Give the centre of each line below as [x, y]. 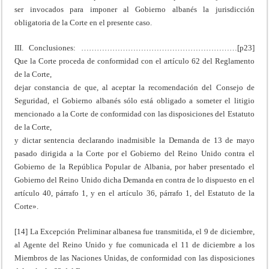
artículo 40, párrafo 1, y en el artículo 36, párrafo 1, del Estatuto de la [134, 193]
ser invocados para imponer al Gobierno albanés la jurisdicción [134, 9]
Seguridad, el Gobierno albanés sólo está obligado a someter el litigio [134, 100]
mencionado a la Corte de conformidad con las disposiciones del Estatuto [134, 113]
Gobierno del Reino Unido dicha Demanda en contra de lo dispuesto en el [134, 180]
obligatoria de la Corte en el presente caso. [83, 22]
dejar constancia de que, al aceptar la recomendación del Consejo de [134, 87]
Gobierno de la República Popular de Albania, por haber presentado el [134, 166]
